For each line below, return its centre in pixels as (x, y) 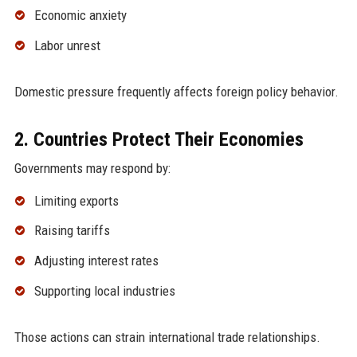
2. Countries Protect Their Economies (159, 139)
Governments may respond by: (92, 168)
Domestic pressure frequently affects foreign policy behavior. (176, 91)
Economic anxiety (80, 15)
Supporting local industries (104, 290)
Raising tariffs (72, 231)
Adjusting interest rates (96, 261)
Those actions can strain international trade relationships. (167, 337)
